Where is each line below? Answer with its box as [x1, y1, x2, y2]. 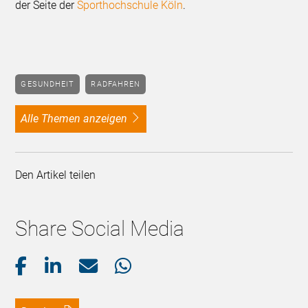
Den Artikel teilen [15, 168, 102, 182]
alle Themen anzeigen [27, 112, 128, 126]
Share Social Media [15, 217, 185, 241]
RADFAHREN [96, 79, 141, 89]
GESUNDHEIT [27, 79, 75, 89]
